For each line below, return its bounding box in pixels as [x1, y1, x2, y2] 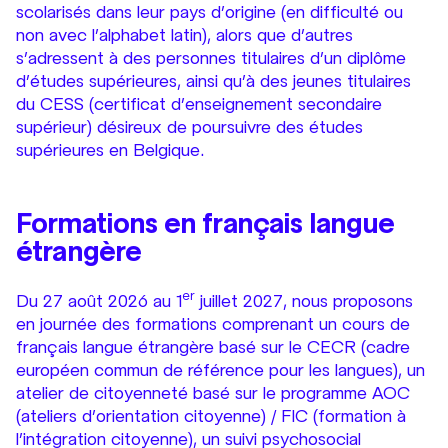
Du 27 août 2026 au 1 [16, 290, 182, 312]
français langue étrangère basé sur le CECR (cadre [16, 336, 410, 358]
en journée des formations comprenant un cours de [16, 313, 410, 335]
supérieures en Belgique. [16, 139, 204, 161]
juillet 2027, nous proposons [195, 290, 413, 312]
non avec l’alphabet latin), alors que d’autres [16, 24, 353, 46]
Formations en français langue [16, 207, 395, 240]
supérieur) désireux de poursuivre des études [16, 116, 363, 138]
